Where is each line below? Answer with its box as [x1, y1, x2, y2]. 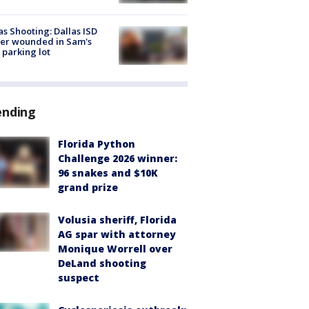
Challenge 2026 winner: [58, 152, 177, 166]
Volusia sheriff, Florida [58, 213, 177, 227]
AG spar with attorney [58, 228, 176, 241]
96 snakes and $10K [58, 166, 158, 180]
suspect [58, 271, 99, 285]
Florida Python [58, 137, 135, 151]
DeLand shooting [58, 257, 146, 270]
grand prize [58, 181, 118, 195]
